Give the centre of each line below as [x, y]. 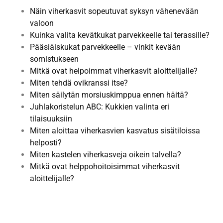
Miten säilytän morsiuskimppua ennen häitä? [109, 95]
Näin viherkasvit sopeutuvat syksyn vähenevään [114, 11]
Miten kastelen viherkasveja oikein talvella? [106, 154]
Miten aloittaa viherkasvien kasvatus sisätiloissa [115, 130]
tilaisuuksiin [51, 118]
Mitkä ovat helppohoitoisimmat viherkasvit [105, 166]
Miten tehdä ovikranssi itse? [79, 83]
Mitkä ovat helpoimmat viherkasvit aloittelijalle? [114, 71]
